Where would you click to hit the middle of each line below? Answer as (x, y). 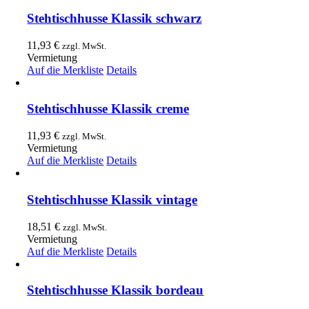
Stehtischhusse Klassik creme (108, 109)
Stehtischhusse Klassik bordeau (116, 290)
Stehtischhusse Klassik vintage (112, 199)
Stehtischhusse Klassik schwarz (114, 18)
